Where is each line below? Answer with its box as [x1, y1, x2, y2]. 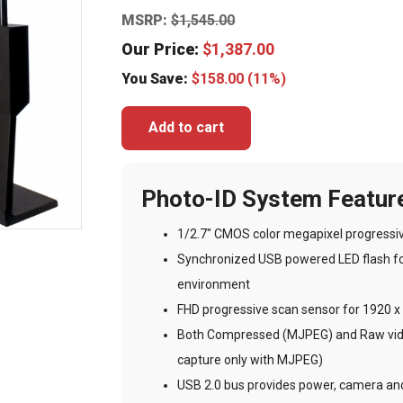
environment [177, 276, 251, 291]
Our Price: [121, 39, 203, 58]
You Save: [121, 69, 193, 87]
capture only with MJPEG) [177, 352, 324, 367]
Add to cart [148, 119, 225, 137]
